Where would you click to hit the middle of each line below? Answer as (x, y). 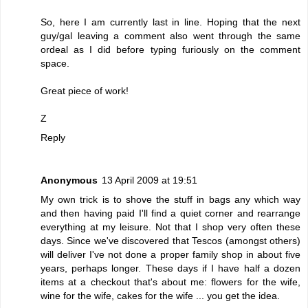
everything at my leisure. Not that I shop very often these (170, 227)
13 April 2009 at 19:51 (150, 180)
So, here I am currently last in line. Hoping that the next (170, 22)
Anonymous (69, 180)
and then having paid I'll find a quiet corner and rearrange (170, 213)
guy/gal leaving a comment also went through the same (170, 35)
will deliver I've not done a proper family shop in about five (170, 254)
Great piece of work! (85, 90)
